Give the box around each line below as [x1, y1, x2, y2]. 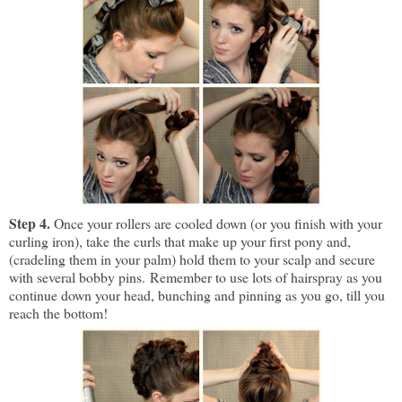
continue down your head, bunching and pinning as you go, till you [9, 285, 385, 305]
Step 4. [9, 213, 54, 234]
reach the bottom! [9, 303, 112, 323]
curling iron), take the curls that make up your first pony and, [9, 232, 351, 251]
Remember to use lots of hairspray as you [150, 267, 382, 287]
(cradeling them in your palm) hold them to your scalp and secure [9, 249, 375, 269]
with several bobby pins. [9, 267, 150, 287]
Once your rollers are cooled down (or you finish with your [54, 214, 382, 233]
